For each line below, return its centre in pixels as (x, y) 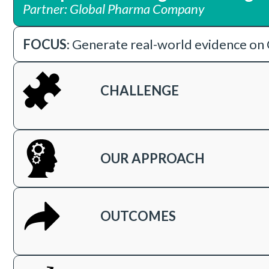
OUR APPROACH (152, 159)
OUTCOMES (138, 216)
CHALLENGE (139, 91)
